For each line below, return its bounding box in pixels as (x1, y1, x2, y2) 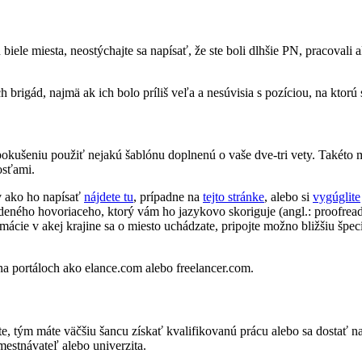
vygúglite (313, 190, 360, 204)
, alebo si (264, 190, 313, 204)
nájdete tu (84, 190, 133, 204)
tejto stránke (203, 190, 264, 204)
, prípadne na (133, 190, 203, 204)
